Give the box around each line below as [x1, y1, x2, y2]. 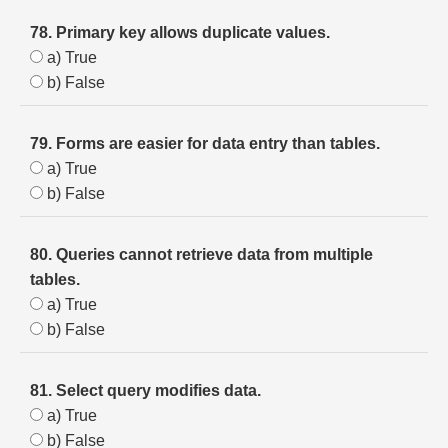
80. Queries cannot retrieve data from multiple [30, 246, 373, 263]
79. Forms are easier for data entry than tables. [30, 135, 380, 152]
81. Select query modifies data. [30, 382, 261, 399]
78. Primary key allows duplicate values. [30, 24, 330, 41]
